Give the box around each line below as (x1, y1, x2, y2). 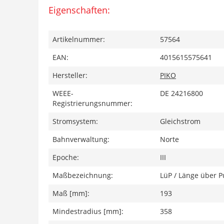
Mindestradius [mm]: (52, 206, 123, 216)
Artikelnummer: (52, 34, 105, 44)
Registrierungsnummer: (52, 98, 132, 108)
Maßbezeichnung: (52, 170, 113, 180)
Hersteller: (52, 70, 87, 80)
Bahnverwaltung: (52, 134, 109, 144)
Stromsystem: (52, 116, 98, 126)
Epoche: (52, 152, 79, 162)
